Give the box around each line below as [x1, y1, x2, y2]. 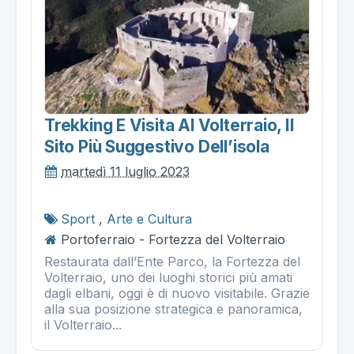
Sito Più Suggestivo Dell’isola [44, 136, 269, 156]
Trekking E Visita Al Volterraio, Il [44, 115, 294, 135]
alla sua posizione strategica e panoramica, [44, 300, 303, 317]
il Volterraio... [44, 316, 122, 333]
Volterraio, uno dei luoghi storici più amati [44, 269, 292, 285]
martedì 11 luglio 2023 [61, 163, 190, 179]
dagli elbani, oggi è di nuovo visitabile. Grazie [44, 284, 310, 301]
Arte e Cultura [107, 210, 192, 227]
